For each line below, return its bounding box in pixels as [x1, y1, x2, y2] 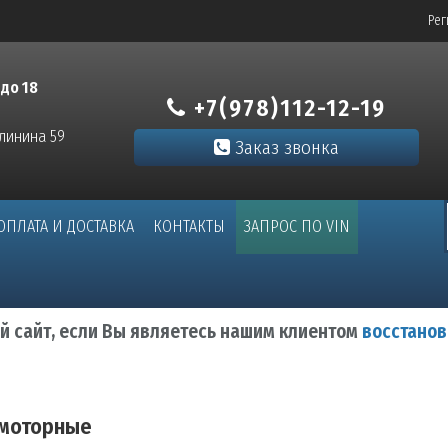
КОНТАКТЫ [152, 217, 225, 236]
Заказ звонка [230, 136, 339, 159]
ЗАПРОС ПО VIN [243, 217, 350, 236]
